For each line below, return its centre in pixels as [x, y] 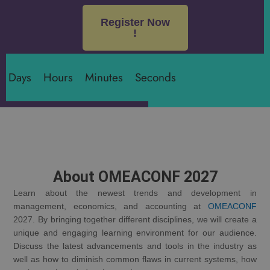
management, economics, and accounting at [111, 206]
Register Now [135, 22]
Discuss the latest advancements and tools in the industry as [135, 246]
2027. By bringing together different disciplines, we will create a [135, 219]
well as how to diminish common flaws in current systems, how [135, 259]
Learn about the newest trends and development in [135, 193]
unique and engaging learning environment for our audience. [135, 233]
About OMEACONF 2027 [135, 177]
